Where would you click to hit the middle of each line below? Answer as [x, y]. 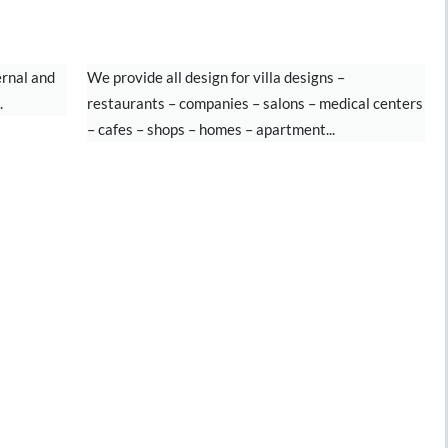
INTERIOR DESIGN [217, 30]
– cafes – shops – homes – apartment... [210, 129]
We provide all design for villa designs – [215, 77]
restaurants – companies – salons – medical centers [254, 103]
